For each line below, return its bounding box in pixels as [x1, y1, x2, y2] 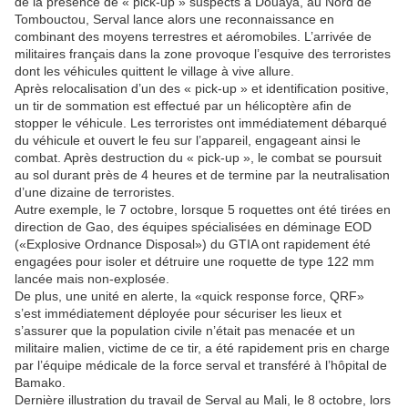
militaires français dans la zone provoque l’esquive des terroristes [15, 46, 391, 62]
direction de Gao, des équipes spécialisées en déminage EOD [15, 219, 372, 235]
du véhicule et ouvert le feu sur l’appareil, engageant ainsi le [15, 133, 361, 148]
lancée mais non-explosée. [15, 271, 169, 287]
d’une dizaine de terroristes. [15, 185, 175, 200]
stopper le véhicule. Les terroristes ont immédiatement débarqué [15, 116, 387, 131]
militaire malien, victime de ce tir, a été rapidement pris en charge [15, 341, 390, 356]
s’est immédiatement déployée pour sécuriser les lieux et [15, 306, 342, 321]
